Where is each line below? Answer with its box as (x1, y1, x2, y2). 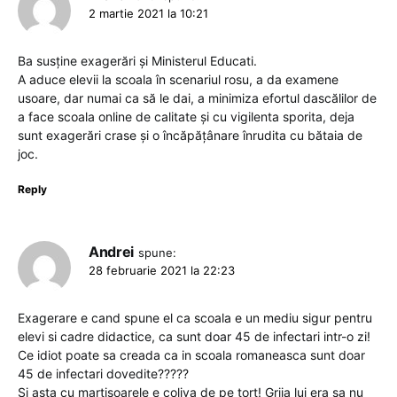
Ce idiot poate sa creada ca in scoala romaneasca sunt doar (18, 347, 365, 363)
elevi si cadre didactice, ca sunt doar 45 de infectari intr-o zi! (18, 329, 370, 345)
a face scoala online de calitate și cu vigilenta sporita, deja (18, 109, 354, 125)
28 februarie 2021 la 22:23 (89, 263, 235, 278)
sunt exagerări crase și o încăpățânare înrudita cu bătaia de (18, 128, 362, 144)
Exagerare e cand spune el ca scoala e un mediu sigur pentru (18, 310, 372, 326)
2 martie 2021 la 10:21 (89, 6, 208, 21)
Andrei (89, 243, 134, 261)
